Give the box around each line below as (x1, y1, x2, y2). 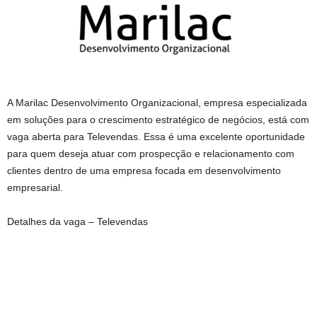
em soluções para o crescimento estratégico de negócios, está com (7, 114, 309, 126)
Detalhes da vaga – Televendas (7, 216, 148, 228)
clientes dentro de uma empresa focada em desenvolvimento (7, 165, 281, 177)
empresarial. (7, 182, 63, 194)
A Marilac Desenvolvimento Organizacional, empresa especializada (7, 97, 307, 109)
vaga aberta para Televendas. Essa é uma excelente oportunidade (7, 131, 305, 143)
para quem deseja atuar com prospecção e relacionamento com (7, 148, 294, 160)
